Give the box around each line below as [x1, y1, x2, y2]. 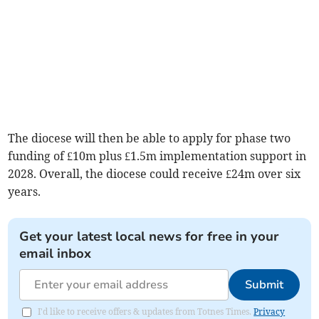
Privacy [253, 306, 286, 318]
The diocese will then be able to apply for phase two [8, 131, 291, 146]
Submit [244, 277, 283, 293]
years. [8, 184, 41, 199]
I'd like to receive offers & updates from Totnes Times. [38, 306, 254, 318]
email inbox [19, 245, 92, 263]
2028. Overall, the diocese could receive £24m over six [8, 167, 301, 182]
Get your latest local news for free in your [19, 228, 280, 246]
